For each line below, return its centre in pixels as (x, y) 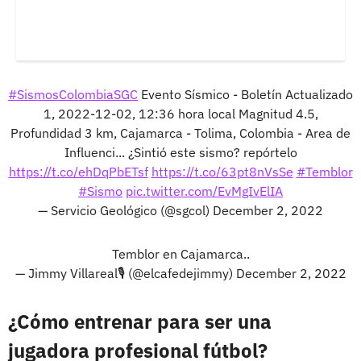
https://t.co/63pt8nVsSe (222, 171)
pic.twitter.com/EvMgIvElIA (204, 191)
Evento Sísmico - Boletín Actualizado (245, 94)
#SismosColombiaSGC (73, 94)
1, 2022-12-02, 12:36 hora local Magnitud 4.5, (180, 113)
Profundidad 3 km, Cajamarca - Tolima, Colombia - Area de (180, 133)
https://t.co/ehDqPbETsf (78, 171)
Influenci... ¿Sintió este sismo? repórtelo (180, 152)
